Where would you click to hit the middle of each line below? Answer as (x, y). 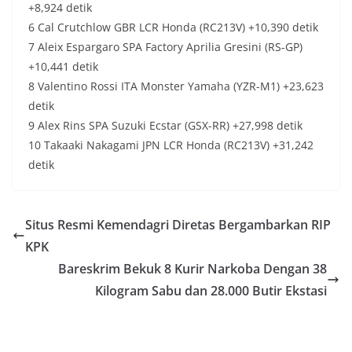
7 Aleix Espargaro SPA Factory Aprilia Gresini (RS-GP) (165, 47)
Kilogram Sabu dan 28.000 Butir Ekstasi (211, 291)
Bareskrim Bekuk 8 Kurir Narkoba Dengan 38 (192, 269)
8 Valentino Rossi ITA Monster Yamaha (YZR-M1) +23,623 (176, 86)
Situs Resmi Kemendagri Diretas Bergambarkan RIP (178, 225)
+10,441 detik (63, 67)
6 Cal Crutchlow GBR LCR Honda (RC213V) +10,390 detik (173, 27)
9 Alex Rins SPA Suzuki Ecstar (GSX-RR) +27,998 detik (165, 126)
